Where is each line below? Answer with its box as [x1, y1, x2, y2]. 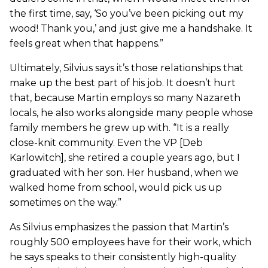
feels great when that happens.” [10, 37, 163, 49]
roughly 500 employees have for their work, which [10, 236, 251, 248]
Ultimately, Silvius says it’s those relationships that [10, 62, 243, 74]
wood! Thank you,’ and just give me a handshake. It [10, 22, 252, 34]
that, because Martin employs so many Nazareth [10, 92, 240, 103]
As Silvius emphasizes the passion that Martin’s [10, 221, 229, 233]
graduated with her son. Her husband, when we [10, 166, 239, 178]
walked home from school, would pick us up [10, 181, 222, 193]
